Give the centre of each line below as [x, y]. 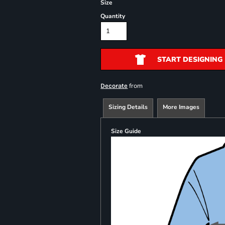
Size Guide [126, 131]
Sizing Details [128, 107]
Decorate [114, 85]
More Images [181, 107]
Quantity [113, 16]
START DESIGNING [190, 59]
